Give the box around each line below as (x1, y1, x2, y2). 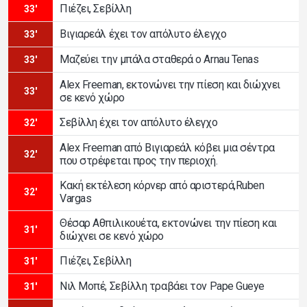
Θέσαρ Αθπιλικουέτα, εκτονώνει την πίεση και (60, 216, 277, 230)
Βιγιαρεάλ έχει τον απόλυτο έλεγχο (60, 27, 227, 41)
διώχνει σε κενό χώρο (60, 229, 164, 243)
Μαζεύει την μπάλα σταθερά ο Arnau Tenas (60, 53, 259, 66)
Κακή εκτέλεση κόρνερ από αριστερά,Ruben (60, 178, 265, 192)
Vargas (60, 191, 92, 205)
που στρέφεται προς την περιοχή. (60, 153, 218, 167)
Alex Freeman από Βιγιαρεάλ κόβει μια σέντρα (60, 140, 275, 154)
